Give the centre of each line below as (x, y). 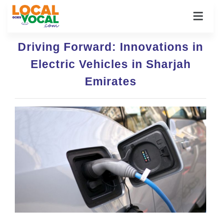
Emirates (110, 81)
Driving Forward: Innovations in (110, 47)
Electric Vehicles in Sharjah (110, 64)
